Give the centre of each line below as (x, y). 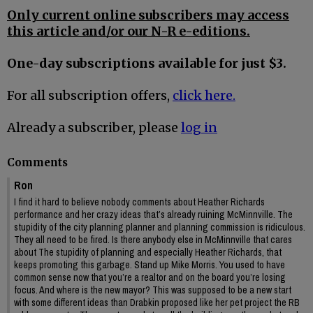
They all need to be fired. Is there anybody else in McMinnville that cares (153, 239)
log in (199, 128)
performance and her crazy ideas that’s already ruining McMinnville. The (153, 214)
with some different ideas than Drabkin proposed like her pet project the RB (157, 302)
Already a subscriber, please (94, 128)
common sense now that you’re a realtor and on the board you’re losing (150, 277)
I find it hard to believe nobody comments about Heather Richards (139, 202)
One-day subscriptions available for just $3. (147, 64)
